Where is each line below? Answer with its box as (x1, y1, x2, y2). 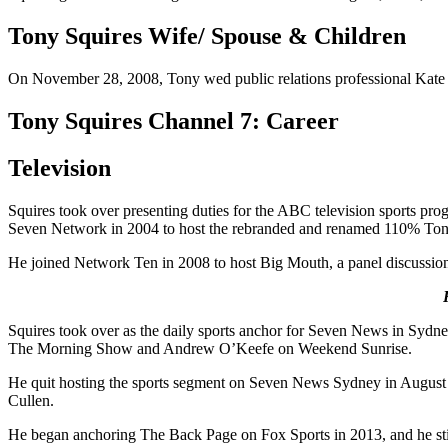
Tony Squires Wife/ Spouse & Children (8, 22, 406, 49)
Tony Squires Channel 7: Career (8, 107, 339, 134)
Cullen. (8, 391, 54, 409)
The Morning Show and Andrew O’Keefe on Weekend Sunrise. (8, 339, 412, 357)
